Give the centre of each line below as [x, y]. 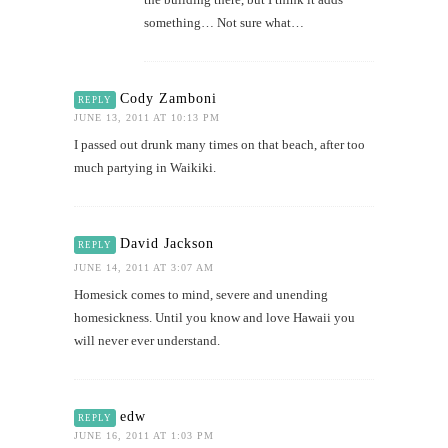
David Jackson [167, 244]
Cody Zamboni [168, 99]
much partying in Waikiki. [145, 168]
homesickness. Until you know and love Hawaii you [214, 318]
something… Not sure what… [224, 23]
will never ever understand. [147, 341]
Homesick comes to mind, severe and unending [201, 295]
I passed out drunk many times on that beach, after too [219, 145]
